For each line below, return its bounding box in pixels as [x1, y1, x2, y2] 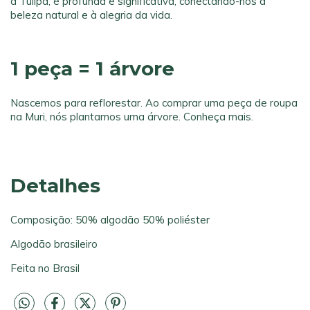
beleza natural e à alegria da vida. [10, 8, 172, 21]
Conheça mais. [183, 109, 253, 123]
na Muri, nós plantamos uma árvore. [10, 109, 183, 123]
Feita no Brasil [10, 262, 80, 275]
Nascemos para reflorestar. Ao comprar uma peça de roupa [10, 95, 298, 109]
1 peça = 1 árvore [10, 56, 174, 80]
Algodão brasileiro [10, 237, 98, 251]
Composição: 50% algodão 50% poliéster [10, 213, 210, 227]
